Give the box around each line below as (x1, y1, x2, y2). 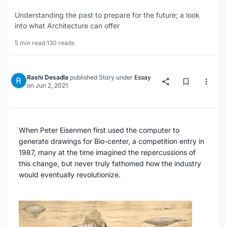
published (68, 73, 99, 81)
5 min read (15, 39, 45, 47)
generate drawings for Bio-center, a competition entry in (19, 136, 204, 145)
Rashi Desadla (27, 73, 68, 81)
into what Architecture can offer (15, 21, 120, 30)
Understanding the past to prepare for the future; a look (15, 10, 200, 19)
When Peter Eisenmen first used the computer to (19, 125, 179, 134)
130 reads (47, 39, 74, 47)
